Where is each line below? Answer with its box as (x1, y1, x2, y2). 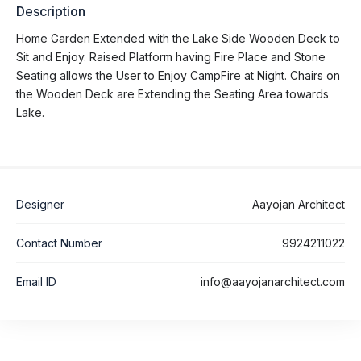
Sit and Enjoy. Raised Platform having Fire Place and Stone (16, 49, 326, 64)
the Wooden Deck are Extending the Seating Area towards (16, 86, 329, 101)
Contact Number (16, 235, 102, 250)
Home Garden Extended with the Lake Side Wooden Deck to (16, 31, 340, 45)
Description (16, 2, 85, 19)
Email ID (16, 274, 56, 288)
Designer (16, 197, 64, 211)
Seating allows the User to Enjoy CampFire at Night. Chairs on (16, 68, 340, 82)
